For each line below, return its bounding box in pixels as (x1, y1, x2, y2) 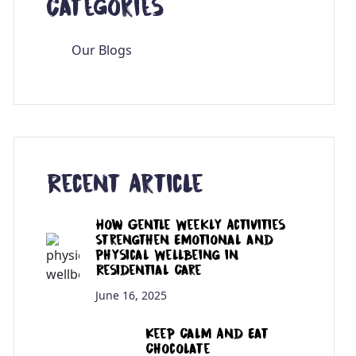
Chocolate (145, 341, 211, 354)
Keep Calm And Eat (145, 326, 269, 339)
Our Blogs (72, 41, 132, 59)
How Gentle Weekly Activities (95, 217, 286, 230)
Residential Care (95, 262, 203, 276)
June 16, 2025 (95, 287, 168, 303)
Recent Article (46, 171, 203, 194)
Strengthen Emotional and (95, 232, 274, 246)
